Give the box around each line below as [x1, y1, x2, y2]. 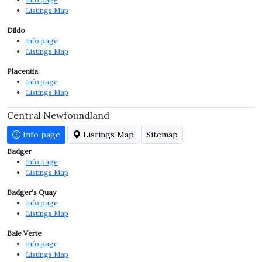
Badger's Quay [7, 188, 56, 196]
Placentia [7, 67, 38, 75]
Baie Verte [7, 229, 42, 237]
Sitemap [146, 129, 178, 140]
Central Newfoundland [7, 109, 109, 121]
